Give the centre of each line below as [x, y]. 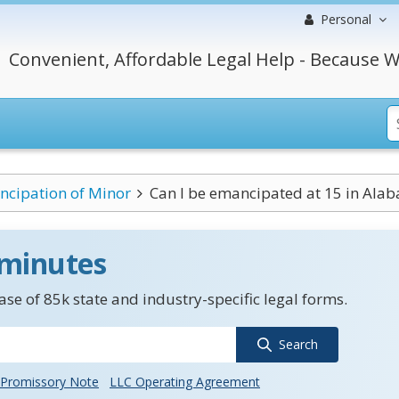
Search [298, 344]
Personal [346, 19]
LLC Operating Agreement [185, 382]
